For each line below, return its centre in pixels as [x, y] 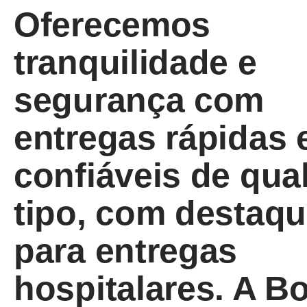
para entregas [126, 251]
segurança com [139, 100]
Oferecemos [112, 25]
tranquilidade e [135, 62]
